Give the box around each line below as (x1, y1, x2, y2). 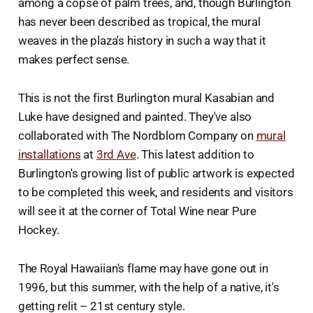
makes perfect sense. (17, 52, 130, 67)
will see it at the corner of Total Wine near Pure (17, 204, 256, 219)
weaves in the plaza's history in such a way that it (17, 34, 267, 48)
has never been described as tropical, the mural (17, 15, 261, 29)
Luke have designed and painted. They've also (17, 110, 252, 124)
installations (17, 147, 81, 162)
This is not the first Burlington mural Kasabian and (17, 91, 275, 105)
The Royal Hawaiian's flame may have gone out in (17, 261, 268, 276)
